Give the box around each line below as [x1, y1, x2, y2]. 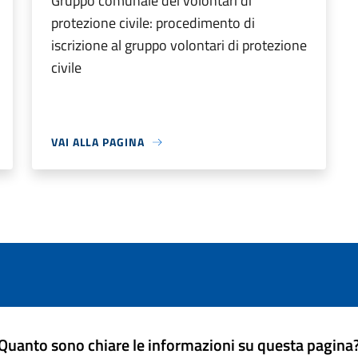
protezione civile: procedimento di [51, 12, 255, 34]
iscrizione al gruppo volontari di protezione [51, 34, 307, 57]
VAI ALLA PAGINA [51, 133, 145, 151]
